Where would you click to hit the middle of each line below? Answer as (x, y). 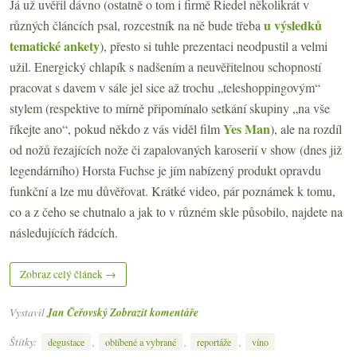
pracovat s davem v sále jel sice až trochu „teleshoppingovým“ (165, 88)
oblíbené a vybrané (141, 341)
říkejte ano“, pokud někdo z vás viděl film (116, 129)
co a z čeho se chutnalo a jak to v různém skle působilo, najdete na (176, 212)
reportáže (214, 341)
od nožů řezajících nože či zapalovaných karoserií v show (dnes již (176, 150)
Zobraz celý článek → (68, 275)
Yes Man (247, 129)
